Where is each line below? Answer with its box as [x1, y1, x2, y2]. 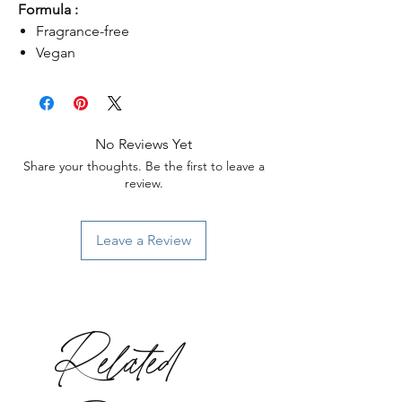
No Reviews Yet [95, 135, 192, 153]
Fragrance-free [36, 22, 129, 39]
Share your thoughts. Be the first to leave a [22, 157, 265, 174]
